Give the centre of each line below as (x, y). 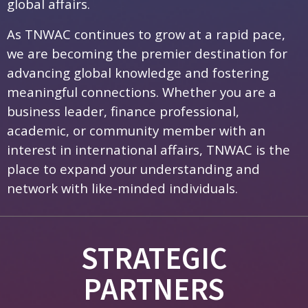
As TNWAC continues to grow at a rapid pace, (146, 34)
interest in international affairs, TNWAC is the (148, 149)
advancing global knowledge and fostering (138, 72)
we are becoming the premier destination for (147, 53)
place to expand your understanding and (133, 168)
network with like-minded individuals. (124, 188)
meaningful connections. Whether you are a (142, 91)
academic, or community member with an (136, 130)
